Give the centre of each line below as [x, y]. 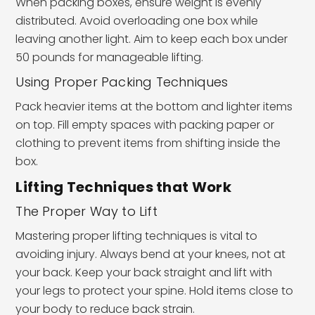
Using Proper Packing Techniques [122, 82]
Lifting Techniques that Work [123, 187]
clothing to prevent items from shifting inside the [148, 143]
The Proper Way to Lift [86, 211]
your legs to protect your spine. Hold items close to [155, 290]
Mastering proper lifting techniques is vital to [137, 236]
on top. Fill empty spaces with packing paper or [145, 124]
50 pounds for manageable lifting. [110, 57]
